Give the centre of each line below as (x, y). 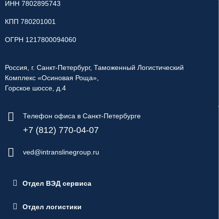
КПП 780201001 (30, 22)
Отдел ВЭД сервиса (57, 184)
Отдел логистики (52, 207)
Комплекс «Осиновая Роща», (52, 78)
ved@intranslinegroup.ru (61, 152)
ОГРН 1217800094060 (41, 40)
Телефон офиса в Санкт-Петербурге (82, 116)
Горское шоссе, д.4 (35, 88)
